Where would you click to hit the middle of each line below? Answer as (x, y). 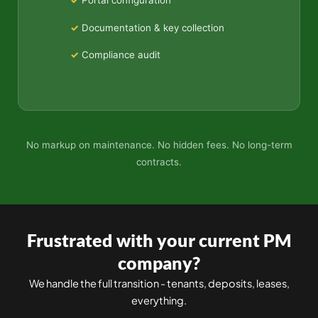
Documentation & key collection (153, 27)
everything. (159, 301)
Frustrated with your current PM (159, 241)
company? (159, 263)
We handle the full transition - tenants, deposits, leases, (159, 284)
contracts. (159, 162)
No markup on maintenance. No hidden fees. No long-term (159, 145)
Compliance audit (121, 55)
